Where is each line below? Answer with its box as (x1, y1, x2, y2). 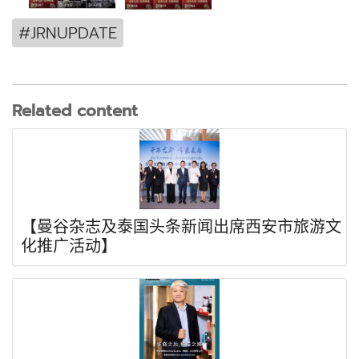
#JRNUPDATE (18, 20, 117, 45)
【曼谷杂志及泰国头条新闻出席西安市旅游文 (21, 214, 341, 239)
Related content (12, 98, 138, 123)
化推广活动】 (21, 233, 117, 258)
